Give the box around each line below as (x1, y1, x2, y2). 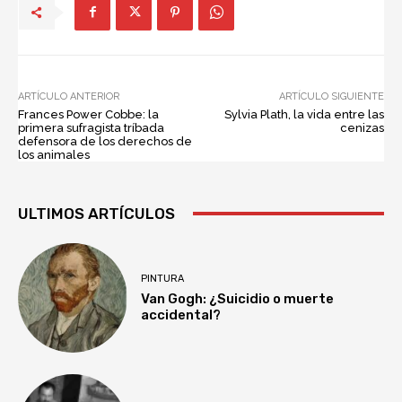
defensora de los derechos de (18, 134, 192, 148)
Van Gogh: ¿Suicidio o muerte (141, 290, 335, 307)
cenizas (339, 120, 384, 135)
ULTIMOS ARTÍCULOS (18, 204, 175, 223)
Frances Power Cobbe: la (18, 107, 159, 121)
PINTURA (141, 272, 185, 284)
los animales (18, 147, 90, 162)
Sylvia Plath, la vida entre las (223, 107, 384, 121)
